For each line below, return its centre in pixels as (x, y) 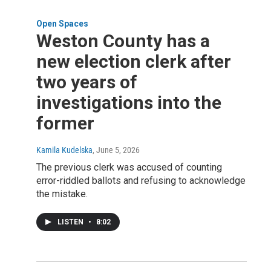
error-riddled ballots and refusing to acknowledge (141, 180)
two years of (87, 82)
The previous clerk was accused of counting (129, 167)
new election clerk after (134, 61)
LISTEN (71, 222)
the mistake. (62, 194)
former (65, 123)
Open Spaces (62, 23)
